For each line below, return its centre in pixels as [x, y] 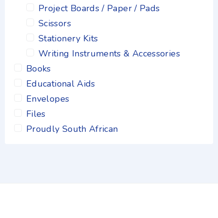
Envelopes [48, 99]
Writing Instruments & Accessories [109, 54]
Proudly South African [72, 129]
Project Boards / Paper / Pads [99, 8]
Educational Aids [61, 84]
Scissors [55, 23]
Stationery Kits [68, 38]
